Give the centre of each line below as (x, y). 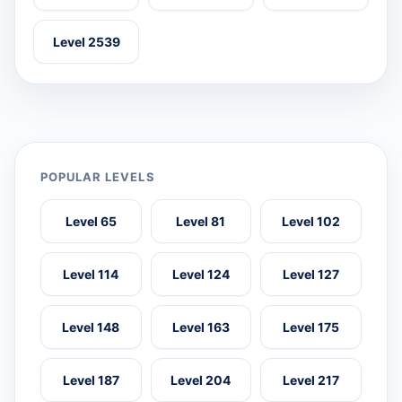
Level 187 (91, 380)
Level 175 (311, 328)
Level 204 (201, 380)
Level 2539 (86, 42)
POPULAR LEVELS (98, 177)
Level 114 (91, 275)
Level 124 (201, 275)
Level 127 (311, 275)
